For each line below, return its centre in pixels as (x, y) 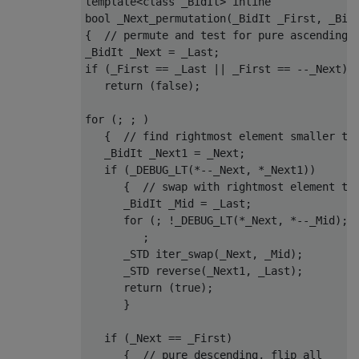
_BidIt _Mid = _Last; (168, 203)
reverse (178, 270)
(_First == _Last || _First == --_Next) (223, 69)
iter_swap (184, 254)
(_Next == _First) (175, 338)
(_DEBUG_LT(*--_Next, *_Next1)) (216, 169)
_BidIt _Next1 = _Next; (165, 153)
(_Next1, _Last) (248, 270)
